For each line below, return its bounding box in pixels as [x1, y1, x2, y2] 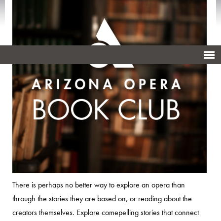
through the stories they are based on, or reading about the [12, 193, 192, 204]
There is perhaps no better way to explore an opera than [12, 180, 185, 190]
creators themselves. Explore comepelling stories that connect [12, 207, 199, 218]
